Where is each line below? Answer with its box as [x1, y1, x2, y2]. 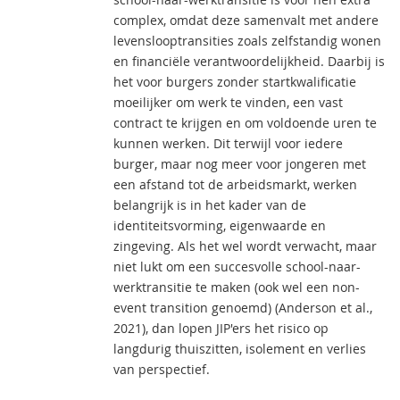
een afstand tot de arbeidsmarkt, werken [113, 176, 357, 193]
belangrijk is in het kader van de [113, 196, 306, 213]
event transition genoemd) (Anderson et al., [113, 299, 372, 316]
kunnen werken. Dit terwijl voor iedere [113, 135, 343, 152]
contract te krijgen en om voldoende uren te [113, 114, 377, 131]
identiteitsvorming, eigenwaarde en [113, 217, 326, 234]
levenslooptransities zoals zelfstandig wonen [113, 32, 381, 49]
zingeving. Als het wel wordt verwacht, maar [113, 237, 377, 254]
